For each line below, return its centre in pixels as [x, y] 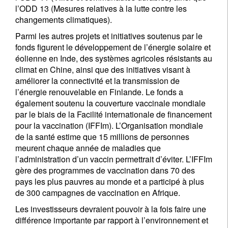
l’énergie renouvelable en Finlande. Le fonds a [99, 92]
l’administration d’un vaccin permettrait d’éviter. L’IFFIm [114, 159]
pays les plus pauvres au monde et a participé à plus [110, 181]
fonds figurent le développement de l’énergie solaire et [113, 47]
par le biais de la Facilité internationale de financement [113, 114]
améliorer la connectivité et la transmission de [97, 81]
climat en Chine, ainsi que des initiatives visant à [103, 69]
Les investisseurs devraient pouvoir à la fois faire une [111, 209]
